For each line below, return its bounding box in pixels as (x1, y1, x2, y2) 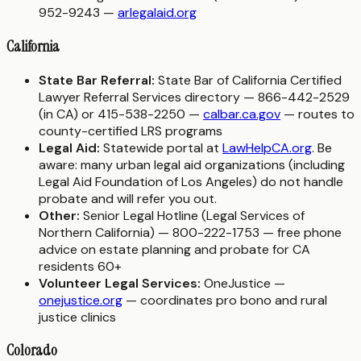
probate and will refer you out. (39, 189, 217, 207)
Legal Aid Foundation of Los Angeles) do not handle (39, 172, 343, 190)
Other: (39, 206, 80, 224)
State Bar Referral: (39, 71, 155, 89)
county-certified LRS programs (39, 122, 222, 139)
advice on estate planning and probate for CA (39, 240, 310, 258)
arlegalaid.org (118, 4, 197, 22)
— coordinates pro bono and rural (122, 291, 327, 309)
